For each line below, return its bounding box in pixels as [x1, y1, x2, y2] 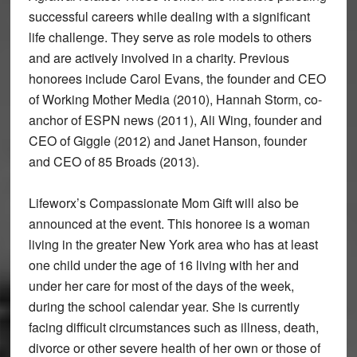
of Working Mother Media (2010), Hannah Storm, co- [28, 89, 322, 108]
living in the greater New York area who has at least [28, 234, 318, 253]
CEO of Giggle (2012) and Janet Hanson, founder [28, 131, 307, 150]
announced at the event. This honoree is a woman [28, 214, 310, 233]
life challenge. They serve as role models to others [28, 27, 312, 46]
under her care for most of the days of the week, [28, 276, 294, 295]
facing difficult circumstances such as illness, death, [28, 317, 319, 336]
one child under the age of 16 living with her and [28, 255, 299, 274]
